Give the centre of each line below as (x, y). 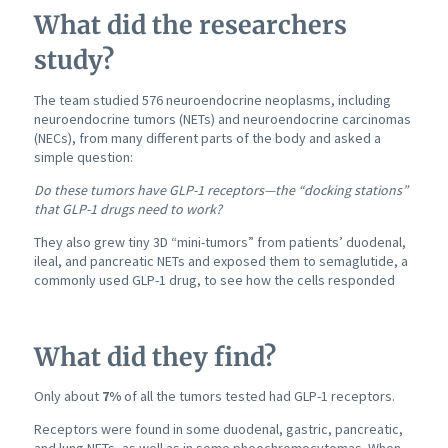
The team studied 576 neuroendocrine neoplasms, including (212, 99)
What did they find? (154, 356)
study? (73, 60)
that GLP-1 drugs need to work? (127, 208)
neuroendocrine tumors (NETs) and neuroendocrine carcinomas (222, 118)
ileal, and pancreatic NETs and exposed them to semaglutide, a (220, 260)
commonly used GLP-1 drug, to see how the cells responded (214, 279)
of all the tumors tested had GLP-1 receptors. (257, 396)
